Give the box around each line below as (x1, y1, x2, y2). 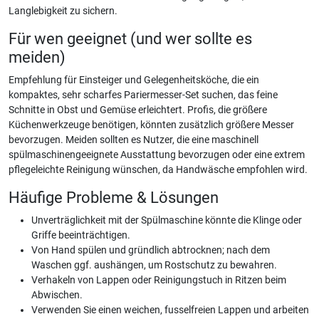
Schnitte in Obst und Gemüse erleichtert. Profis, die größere (9, 104, 267, 116)
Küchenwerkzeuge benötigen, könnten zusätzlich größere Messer (9, 119, 294, 131)
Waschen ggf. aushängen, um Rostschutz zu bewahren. (31, 259, 277, 271)
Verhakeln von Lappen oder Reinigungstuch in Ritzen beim (31, 274, 286, 286)
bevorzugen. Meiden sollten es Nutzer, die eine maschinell (9, 134, 258, 146)
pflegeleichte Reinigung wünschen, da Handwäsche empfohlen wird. (9, 164, 308, 176)
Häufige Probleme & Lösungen (9, 189, 219, 206)
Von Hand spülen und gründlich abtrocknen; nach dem (31, 244, 270, 256)
